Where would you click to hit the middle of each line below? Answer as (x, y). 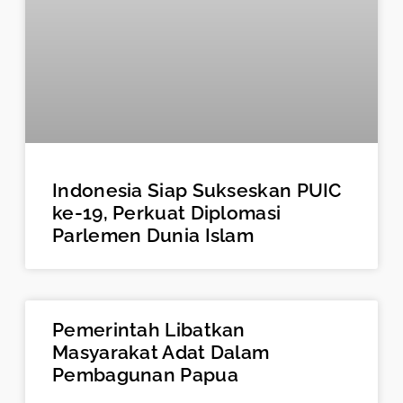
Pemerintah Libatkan (149, 329)
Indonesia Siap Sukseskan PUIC (197, 190)
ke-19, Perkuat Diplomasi (167, 212)
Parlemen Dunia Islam (153, 235)
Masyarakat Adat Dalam (161, 352)
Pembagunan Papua (145, 374)
